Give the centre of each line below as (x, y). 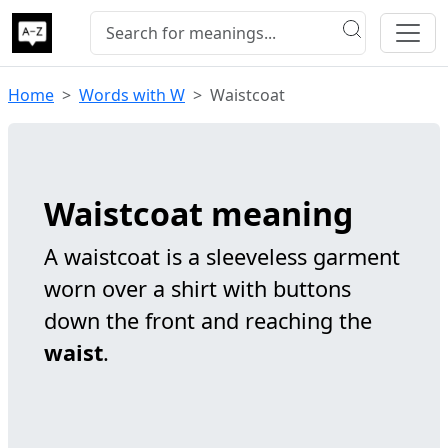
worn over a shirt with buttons (197, 288)
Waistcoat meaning (198, 213)
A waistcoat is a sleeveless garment (222, 256)
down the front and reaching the (208, 320)
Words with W (132, 95)
